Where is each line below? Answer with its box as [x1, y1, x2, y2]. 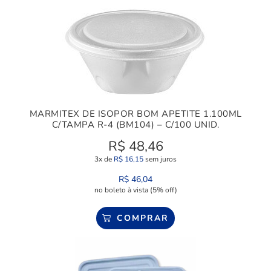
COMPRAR [116, 212, 169, 224]
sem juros [143, 154, 177, 164]
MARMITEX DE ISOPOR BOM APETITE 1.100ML [29, 107, 242, 120]
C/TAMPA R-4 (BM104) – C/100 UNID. [51, 118, 220, 131]
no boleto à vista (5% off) [94, 184, 177, 195]
